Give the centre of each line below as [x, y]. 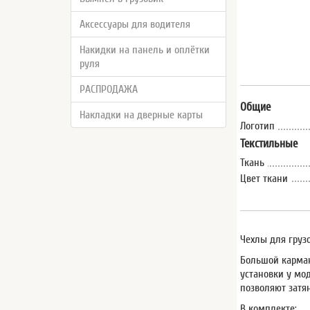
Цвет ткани [264, 178]
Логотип [258, 126]
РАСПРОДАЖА [109, 89]
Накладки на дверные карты [141, 115]
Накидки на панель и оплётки [145, 50]
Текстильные [269, 143]
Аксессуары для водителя [135, 24]
